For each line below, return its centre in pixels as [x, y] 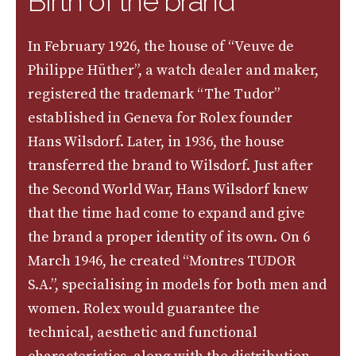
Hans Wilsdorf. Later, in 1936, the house [156, 141]
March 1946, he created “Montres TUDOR [162, 261]
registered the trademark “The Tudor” [154, 94]
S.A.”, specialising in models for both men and [177, 284]
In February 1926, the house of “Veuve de [161, 46]
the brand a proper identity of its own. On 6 [169, 237]
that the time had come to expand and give [166, 213]
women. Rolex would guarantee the [144, 308]
